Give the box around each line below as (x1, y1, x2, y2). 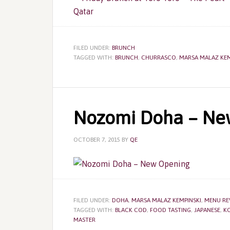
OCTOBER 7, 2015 (73, 136, 120, 143)
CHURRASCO (141, 54, 176, 61)
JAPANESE (194, 206, 220, 214)
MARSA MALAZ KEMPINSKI (131, 197, 201, 204)
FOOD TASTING (150, 206, 191, 214)
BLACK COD (115, 206, 147, 214)
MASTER (73, 216, 95, 223)
